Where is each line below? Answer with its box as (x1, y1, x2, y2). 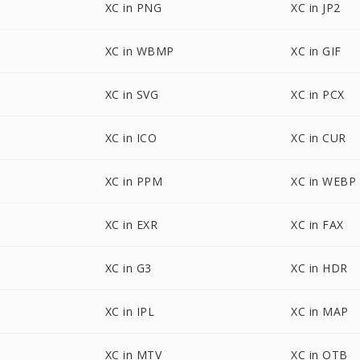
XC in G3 (104, 260, 152, 276)
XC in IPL (104, 304, 155, 319)
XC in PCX (291, 87, 345, 102)
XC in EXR (104, 217, 158, 232)
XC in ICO (104, 130, 157, 145)
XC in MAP (291, 304, 349, 319)
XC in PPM (104, 174, 163, 189)
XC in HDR (291, 260, 348, 276)
